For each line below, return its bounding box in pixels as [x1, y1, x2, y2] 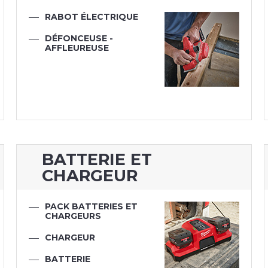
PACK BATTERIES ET [45, 201, 138, 212]
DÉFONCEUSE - [45, 33, 114, 44]
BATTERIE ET [41, 149, 152, 169]
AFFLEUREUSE [45, 42, 109, 54]
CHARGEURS [45, 211, 102, 222]
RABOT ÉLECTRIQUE [45, 11, 139, 23]
